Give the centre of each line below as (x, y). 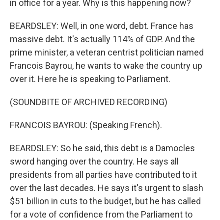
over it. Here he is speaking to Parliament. (90, 79)
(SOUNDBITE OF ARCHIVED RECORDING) (89, 102)
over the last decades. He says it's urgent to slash (107, 188)
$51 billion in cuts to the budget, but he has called (105, 201)
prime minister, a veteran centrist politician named (107, 52)
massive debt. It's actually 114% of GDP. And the (102, 39)
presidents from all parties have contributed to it (103, 175)
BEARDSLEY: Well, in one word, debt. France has (102, 26)
